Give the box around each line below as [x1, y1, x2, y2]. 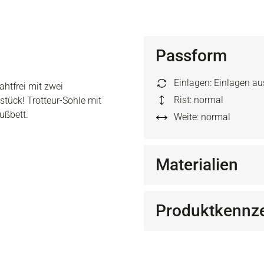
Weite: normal [174, 111, 230, 123]
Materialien [156, 155, 238, 174]
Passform [156, 46, 227, 65]
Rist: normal [174, 94, 223, 105]
